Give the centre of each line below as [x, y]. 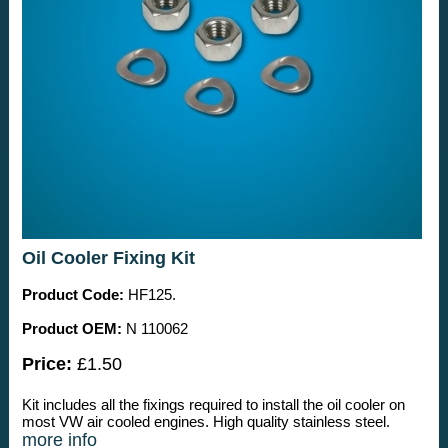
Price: [46, 363]
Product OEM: [71, 328]
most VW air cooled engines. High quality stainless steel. [205, 421]
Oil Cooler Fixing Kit [108, 257]
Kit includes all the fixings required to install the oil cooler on [213, 404]
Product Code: [72, 294]
